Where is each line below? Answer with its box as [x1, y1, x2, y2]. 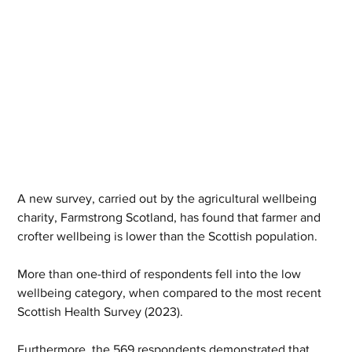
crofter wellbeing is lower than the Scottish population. [17, 229, 321, 243]
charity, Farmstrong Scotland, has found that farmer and [17, 211, 324, 224]
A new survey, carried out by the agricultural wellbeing [17, 192, 321, 205]
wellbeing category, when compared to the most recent [17, 286, 325, 299]
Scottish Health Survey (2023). [17, 305, 187, 318]
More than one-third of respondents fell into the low [17, 267, 305, 280]
